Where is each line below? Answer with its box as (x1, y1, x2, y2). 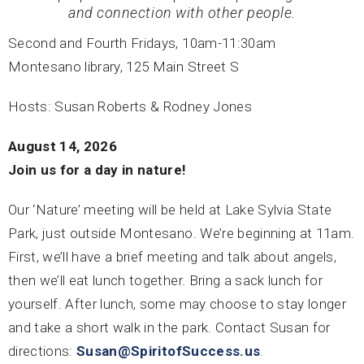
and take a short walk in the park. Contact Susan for (8, 318, 331, 336)
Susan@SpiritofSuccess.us (76, 342, 261, 359)
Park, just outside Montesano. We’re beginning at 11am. (8, 224, 355, 241)
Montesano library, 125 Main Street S (8, 58, 240, 75)
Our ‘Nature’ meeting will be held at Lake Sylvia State (8, 201, 332, 218)
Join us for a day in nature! (8, 161, 187, 178)
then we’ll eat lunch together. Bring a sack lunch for (8, 271, 323, 288)
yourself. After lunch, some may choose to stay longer (8, 295, 347, 312)
